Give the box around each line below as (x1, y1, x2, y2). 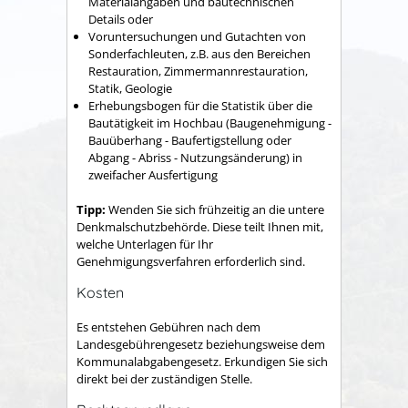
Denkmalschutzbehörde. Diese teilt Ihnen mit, (76, 219, 323, 236)
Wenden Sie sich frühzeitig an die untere (106, 201, 324, 219)
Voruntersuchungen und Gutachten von (88, 27, 306, 45)
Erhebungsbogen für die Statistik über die (88, 97, 312, 114)
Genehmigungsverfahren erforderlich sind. (76, 253, 305, 270)
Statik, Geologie (88, 79, 172, 97)
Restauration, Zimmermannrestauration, (88, 62, 308, 79)
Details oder (88, 10, 153, 27)
